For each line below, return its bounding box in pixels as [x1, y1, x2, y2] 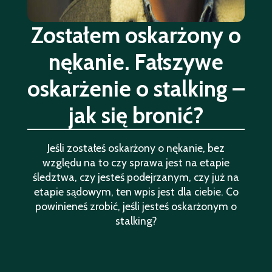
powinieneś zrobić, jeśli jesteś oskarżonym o [35, 199, 237, 212]
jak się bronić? [69, 101, 203, 129]
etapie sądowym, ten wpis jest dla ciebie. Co [33, 185, 239, 198]
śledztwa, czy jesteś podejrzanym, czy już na [33, 170, 239, 183]
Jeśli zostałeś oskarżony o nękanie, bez [47, 141, 225, 154]
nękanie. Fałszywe [49, 48, 223, 75]
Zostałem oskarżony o [31, 21, 241, 49]
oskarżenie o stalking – [27, 75, 245, 102]
